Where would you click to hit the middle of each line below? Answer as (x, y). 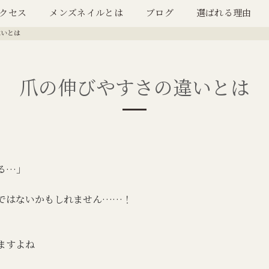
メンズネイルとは (86, 13)
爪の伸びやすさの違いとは (134, 89)
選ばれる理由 (224, 13)
